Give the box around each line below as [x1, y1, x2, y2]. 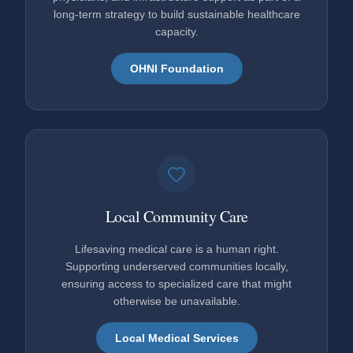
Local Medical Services [114, 331, 239, 344]
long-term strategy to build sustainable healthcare [53, 7, 300, 20]
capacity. [154, 24, 199, 38]
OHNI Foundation [129, 61, 224, 75]
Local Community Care [105, 205, 248, 227]
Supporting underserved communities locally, [65, 259, 288, 273]
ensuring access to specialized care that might [61, 277, 292, 290]
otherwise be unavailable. [113, 294, 240, 307]
